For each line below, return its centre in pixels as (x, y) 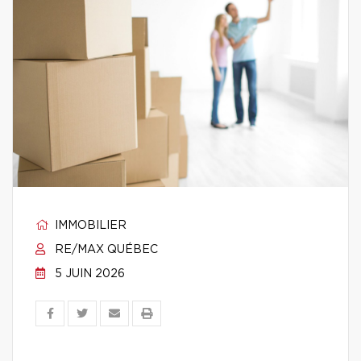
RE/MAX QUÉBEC (105, 250)
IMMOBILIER (89, 226)
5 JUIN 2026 (88, 274)
